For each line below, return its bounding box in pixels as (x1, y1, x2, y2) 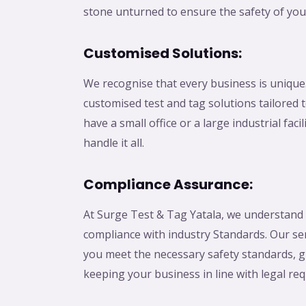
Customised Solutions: (83, 44, 242, 64)
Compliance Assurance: (83, 175, 253, 195)
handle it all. (83, 135, 144, 151)
